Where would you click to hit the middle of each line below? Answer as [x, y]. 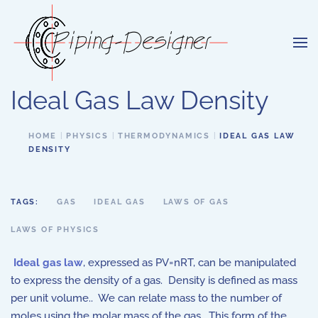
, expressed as [119, 263]
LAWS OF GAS [196, 202]
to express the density [65, 280]
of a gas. [144, 280]
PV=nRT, [175, 263]
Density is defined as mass [233, 280]
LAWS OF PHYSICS [55, 230]
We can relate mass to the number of [190, 298]
